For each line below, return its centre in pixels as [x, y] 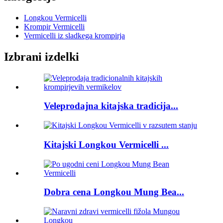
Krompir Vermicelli [54, 26]
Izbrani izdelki [42, 56]
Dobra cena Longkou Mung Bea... [114, 192]
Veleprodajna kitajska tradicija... [111, 106]
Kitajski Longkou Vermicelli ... [106, 144]
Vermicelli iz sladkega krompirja [74, 35]
